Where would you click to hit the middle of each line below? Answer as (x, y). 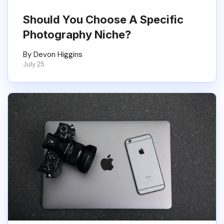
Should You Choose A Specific (103, 19)
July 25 (34, 64)
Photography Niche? (77, 34)
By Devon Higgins (53, 54)
